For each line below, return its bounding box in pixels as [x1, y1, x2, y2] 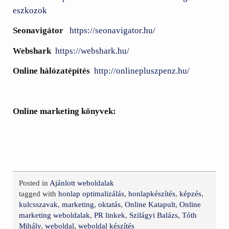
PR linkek [94, 211, 126, 220]
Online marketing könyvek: [13, 106, 117, 117]
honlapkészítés [128, 190, 176, 198]
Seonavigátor [13, 26, 64, 36]
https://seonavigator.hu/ [70, 26, 156, 36]
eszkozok [13, 5, 48, 15]
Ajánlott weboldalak [50, 179, 114, 188]
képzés [179, 190, 202, 198]
